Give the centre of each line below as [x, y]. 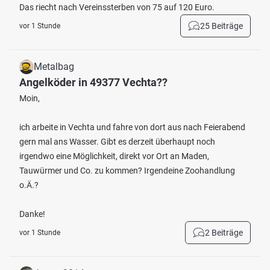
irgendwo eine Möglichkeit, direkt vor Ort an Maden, [114, 156]
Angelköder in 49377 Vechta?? [93, 82]
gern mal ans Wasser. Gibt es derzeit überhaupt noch [117, 142]
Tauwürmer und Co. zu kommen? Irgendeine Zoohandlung [127, 171]
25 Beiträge [221, 26]
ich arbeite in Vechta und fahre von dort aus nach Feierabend [132, 127]
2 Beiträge [224, 233]
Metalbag [54, 67]
